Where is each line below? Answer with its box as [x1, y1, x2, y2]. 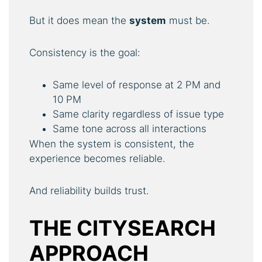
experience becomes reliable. [29, 152, 166, 164]
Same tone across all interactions [53, 122, 206, 135]
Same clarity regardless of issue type [53, 108, 224, 120]
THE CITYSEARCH [29, 215, 216, 241]
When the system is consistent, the [29, 137, 194, 150]
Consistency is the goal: [29, 46, 140, 58]
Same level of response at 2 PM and [53, 78, 220, 91]
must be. [166, 14, 210, 26]
